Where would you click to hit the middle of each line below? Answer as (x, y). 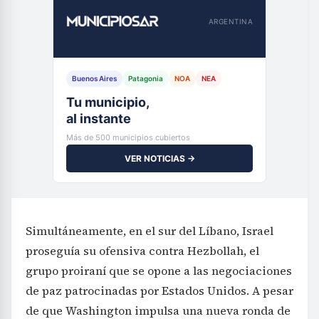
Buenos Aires (94, 79)
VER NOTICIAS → (159, 159)
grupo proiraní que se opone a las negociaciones (159, 271)
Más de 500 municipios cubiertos (128, 138)
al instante (99, 119)
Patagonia (146, 79)
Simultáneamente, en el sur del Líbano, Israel (150, 231)
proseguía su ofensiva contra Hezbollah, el (142, 251)
